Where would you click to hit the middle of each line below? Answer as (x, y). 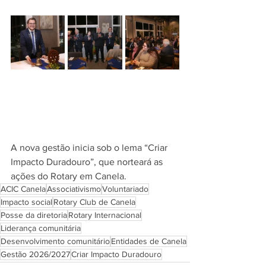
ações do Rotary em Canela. (69, 176)
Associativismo (74, 189)
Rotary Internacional (105, 215)
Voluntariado (125, 189)
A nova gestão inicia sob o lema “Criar (90, 148)
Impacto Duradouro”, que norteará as (88, 162)
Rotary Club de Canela (94, 202)
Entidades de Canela (149, 241)
